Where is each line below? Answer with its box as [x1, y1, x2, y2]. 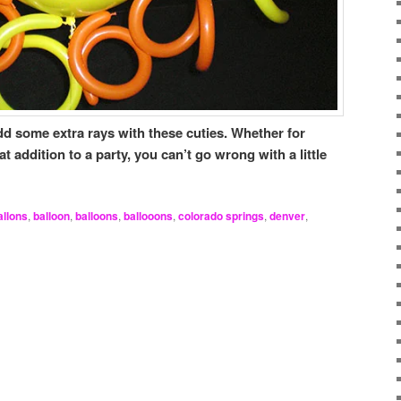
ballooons [124, 207, 173, 224]
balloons [75, 207, 118, 224]
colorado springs [178, 207, 264, 224]
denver [269, 207, 305, 224]
